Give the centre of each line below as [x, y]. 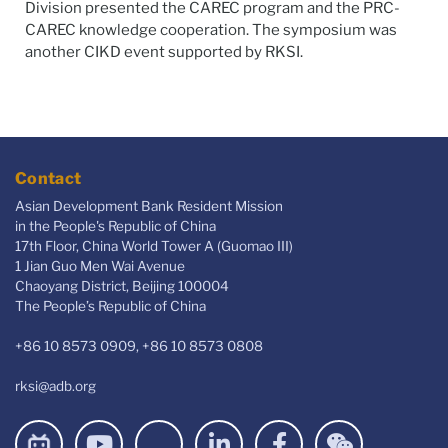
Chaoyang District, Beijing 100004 [122, 285]
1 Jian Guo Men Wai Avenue [100, 265]
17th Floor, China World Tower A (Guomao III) [154, 245]
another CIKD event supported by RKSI [162, 51]
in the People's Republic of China [115, 225]
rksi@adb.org [55, 385]
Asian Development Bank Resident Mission [149, 205]
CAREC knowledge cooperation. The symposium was [211, 29]
